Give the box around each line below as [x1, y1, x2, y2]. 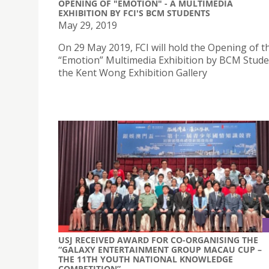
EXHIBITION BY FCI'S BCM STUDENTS [58, 7, 210, 19]
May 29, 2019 [58, 19, 117, 32]
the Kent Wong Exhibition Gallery [58, 66, 207, 80]
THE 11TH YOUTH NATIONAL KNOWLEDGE [58, 253, 233, 265]
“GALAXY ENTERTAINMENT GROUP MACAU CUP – [58, 243, 262, 255]
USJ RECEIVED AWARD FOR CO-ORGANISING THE [58, 234, 258, 246]
